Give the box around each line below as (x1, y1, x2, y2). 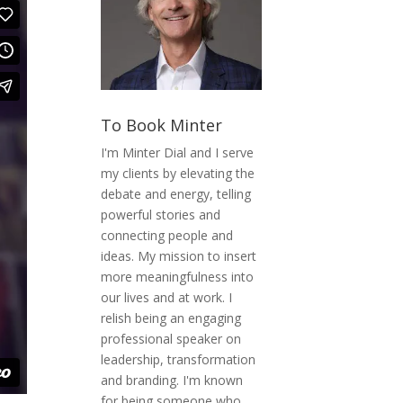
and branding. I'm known (100, 371, 243, 389)
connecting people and (100, 226, 233, 244)
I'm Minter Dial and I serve (100, 143, 254, 161)
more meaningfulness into (100, 267, 254, 285)
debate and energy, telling (100, 184, 251, 202)
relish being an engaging (100, 309, 241, 327)
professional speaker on (100, 329, 241, 347)
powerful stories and (100, 205, 220, 223)
